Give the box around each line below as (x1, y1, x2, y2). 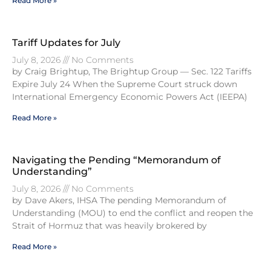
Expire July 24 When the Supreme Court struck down (12, 78, 237, 90)
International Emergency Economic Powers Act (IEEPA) (12, 91, 247, 102)
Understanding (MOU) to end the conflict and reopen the (12, 207, 253, 218)
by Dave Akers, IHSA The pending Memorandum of (12, 194, 226, 206)
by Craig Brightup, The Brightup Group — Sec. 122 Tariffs (12, 65, 252, 77)
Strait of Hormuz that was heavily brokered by (12, 220, 207, 231)
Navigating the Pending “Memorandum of (12, 154, 221, 166)
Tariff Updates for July (12, 36, 120, 48)
